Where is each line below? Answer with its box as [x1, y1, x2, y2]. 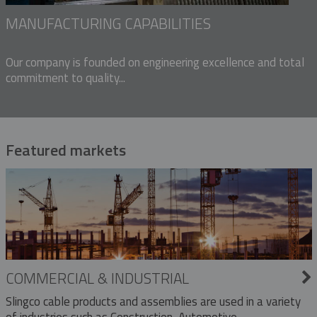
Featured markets [5, 138, 126, 162]
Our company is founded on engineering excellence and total [5, 53, 304, 71]
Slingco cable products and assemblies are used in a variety [5, 292, 301, 311]
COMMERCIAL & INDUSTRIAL [5, 266, 189, 289]
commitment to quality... [5, 69, 125, 87]
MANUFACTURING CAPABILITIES [5, 12, 211, 35]
